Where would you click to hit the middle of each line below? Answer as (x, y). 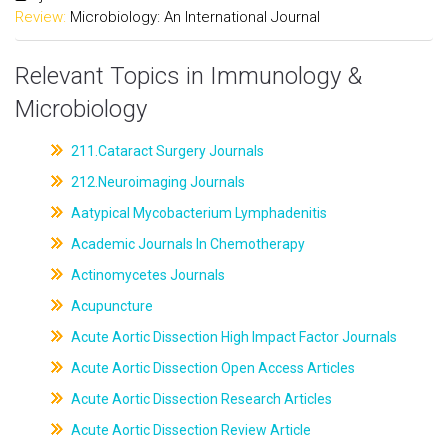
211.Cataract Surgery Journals (165, 151)
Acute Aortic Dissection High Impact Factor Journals (232, 337)
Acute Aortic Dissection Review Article (189, 430)
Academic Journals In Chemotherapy (186, 244)
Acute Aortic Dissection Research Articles (199, 399)
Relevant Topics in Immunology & (188, 76)
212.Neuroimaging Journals (156, 182)
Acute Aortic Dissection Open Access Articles (211, 368)
